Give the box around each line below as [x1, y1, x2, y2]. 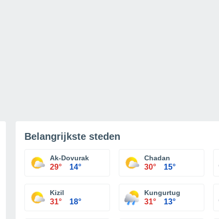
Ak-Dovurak [50, 154, 89, 162]
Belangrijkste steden [24, 131, 120, 142]
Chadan [144, 154, 170, 162]
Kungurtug [144, 189, 180, 197]
